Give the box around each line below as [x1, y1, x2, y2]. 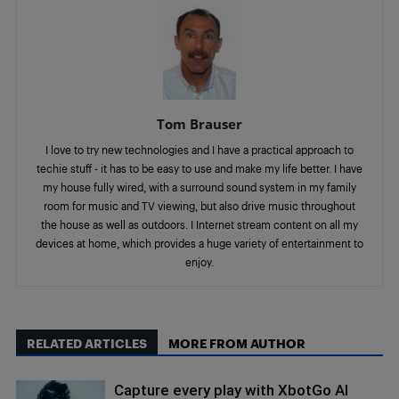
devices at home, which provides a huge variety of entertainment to [36, 236, 363, 249]
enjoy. [185, 255, 214, 268]
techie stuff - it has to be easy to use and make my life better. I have [37, 161, 362, 175]
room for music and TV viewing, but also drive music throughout [44, 199, 355, 212]
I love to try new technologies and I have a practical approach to [45, 142, 354, 156]
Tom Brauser [157, 114, 242, 133]
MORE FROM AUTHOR [168, 335, 305, 351]
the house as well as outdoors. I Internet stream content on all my [41, 217, 358, 231]
